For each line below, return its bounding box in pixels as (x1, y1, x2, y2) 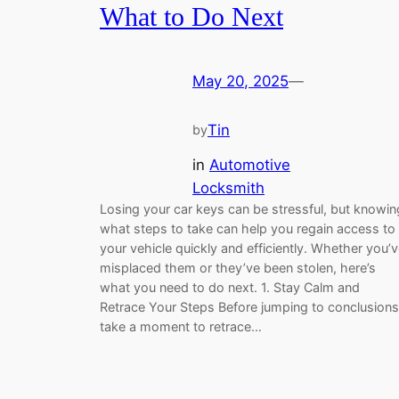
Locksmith (192, 178, 265, 197)
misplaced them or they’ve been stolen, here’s (100, 259, 376, 275)
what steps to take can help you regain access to (100, 220, 395, 236)
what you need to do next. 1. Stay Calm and (100, 279, 360, 295)
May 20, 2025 (192, 72, 289, 90)
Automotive (209, 155, 290, 174)
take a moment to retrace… (100, 318, 262, 334)
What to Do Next (100, 2, 283, 31)
